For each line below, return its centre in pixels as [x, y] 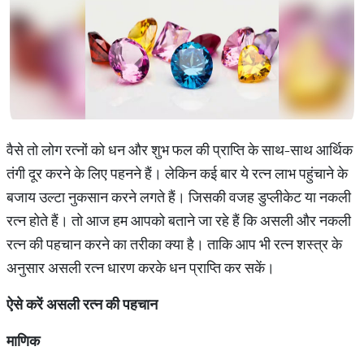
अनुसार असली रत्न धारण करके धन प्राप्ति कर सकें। [141, 268]
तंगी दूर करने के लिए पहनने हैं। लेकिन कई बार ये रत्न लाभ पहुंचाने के [177, 173]
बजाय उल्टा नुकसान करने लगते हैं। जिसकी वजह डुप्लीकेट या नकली [179, 197]
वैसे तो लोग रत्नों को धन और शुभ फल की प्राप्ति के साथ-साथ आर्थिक [180, 150]
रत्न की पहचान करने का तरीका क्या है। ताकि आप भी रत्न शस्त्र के [174, 244]
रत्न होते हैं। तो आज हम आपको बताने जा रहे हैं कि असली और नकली [179, 221]
